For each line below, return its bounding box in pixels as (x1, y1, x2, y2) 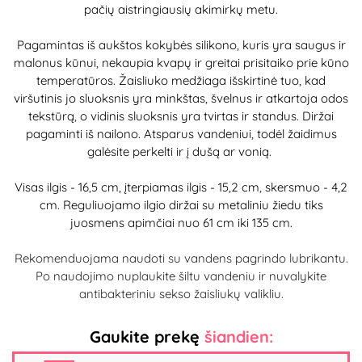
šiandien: (204, 326, 273, 347)
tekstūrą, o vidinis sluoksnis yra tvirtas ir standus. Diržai (28, 107, 334, 124)
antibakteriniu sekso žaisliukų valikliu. (78, 285, 284, 301)
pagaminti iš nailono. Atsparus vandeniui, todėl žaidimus (25, 125, 337, 141)
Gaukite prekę (89, 326, 204, 347)
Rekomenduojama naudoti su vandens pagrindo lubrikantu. (14, 250, 348, 266)
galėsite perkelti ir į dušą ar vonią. (87, 143, 275, 159)
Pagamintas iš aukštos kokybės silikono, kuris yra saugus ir (16, 36, 346, 53)
